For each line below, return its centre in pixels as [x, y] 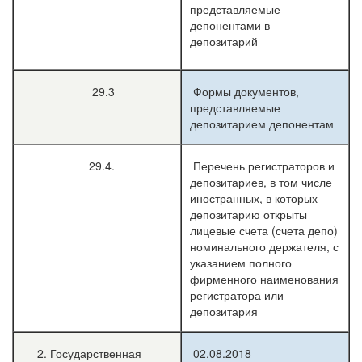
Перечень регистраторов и [262, 166]
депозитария [224, 311]
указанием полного [241, 263]
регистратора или [237, 295]
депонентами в [230, 25]
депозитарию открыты [248, 214]
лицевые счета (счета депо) [264, 230]
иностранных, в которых [254, 198]
